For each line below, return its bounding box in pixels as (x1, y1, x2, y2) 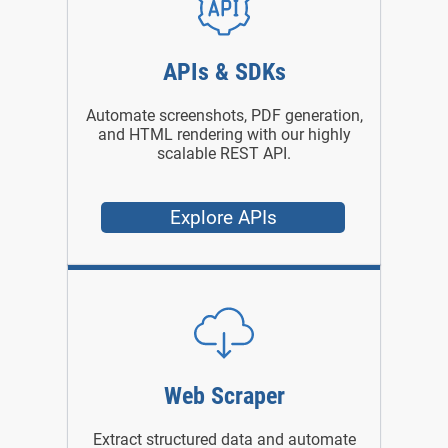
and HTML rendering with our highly (97, 125, 351, 145)
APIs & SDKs (162, 58, 286, 87)
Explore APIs (169, 206, 277, 230)
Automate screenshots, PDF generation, (85, 106, 363, 126)
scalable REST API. (157, 144, 291, 164)
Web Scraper (163, 382, 285, 411)
